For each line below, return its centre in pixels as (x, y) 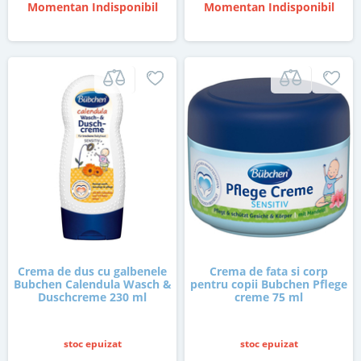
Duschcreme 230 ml (92, 297)
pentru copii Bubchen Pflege (269, 284)
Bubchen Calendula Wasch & (92, 284)
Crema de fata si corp (269, 272)
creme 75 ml (269, 297)
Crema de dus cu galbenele (92, 272)
